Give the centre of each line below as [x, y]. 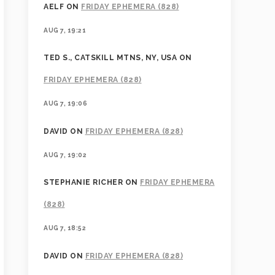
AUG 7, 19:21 [65, 30]
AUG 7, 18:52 [65, 228]
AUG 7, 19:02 [65, 154]
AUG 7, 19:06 [65, 103]
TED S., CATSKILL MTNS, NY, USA [110, 58]
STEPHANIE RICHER [83, 183]
